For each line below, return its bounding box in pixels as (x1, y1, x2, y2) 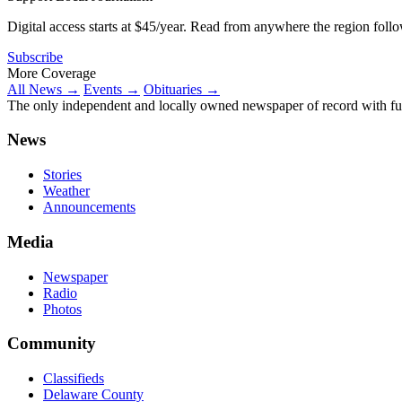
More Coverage (7, 65, 96, 81)
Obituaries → (144, 81, 220, 97)
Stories (43, 167, 82, 183)
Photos (43, 301, 82, 317)
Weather (43, 183, 90, 199)
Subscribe (7, 48, 63, 65)
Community (7, 334, 96, 354)
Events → (83, 81, 140, 97)
